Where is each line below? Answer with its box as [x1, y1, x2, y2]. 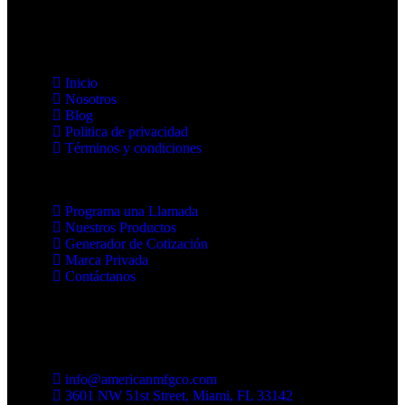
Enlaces [16, 20, 88, 43]
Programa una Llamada [65, 203, 198, 219]
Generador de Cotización [65, 236, 208, 251]
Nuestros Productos [65, 220, 176, 235]
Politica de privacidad [65, 124, 188, 139]
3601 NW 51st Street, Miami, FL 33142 [65, 388, 293, 403]
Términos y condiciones [65, 140, 202, 155]
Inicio [65, 75, 98, 90]
